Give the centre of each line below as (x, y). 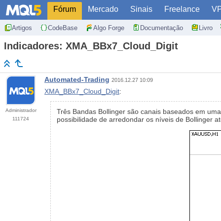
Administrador (21, 110)
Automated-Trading (77, 80)
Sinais (141, 9)
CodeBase (63, 28)
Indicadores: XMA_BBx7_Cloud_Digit (91, 46)
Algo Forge (109, 28)
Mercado (103, 9)
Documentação (162, 28)
